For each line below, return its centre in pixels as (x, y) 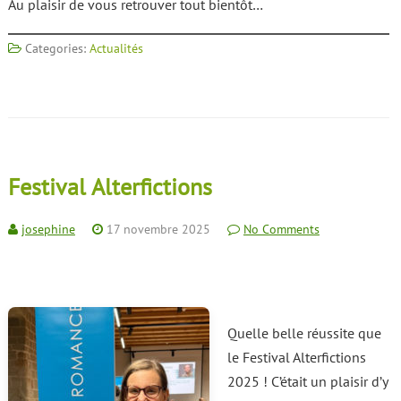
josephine (48, 229)
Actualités (116, 48)
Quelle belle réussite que (304, 333)
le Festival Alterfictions (296, 357)
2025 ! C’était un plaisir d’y (307, 381)
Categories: (55, 48)
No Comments (281, 229)
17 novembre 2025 (158, 229)
